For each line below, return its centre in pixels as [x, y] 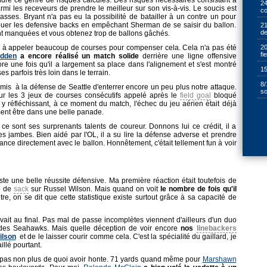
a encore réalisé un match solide [78, 56]
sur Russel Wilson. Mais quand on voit [94, 189]
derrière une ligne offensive [188, 56]
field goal [195, 95]
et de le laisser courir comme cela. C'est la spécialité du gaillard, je [127, 237]
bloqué [223, 95]
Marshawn [219, 259]
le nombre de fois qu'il [198, 189]
